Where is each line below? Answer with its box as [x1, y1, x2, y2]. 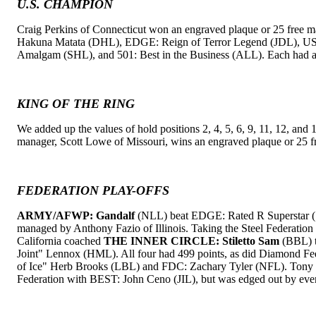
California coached [17, 235, 104, 247]
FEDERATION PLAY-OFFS [17, 183, 169, 197]
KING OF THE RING [17, 97, 135, 111]
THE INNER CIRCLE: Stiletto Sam [104, 235, 279, 247]
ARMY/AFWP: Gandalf [17, 209, 135, 221]
